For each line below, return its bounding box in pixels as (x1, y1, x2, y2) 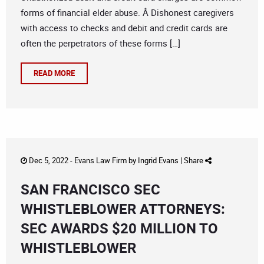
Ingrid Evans (138, 155, 179, 166)
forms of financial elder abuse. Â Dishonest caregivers (21, 6, 234, 19)
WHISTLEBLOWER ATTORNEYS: (21, 199, 225, 219)
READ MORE (34, 68, 75, 79)
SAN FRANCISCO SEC (21, 180, 160, 199)
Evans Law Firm (74, 155, 127, 166)
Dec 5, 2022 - (27, 155, 74, 166)
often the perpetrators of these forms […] (21, 37, 180, 49)
